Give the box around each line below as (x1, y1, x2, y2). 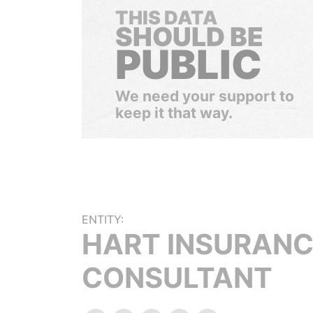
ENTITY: (82, 212, 124, 226)
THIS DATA (115, 6, 217, 29)
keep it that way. (115, 104, 233, 122)
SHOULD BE (115, 21, 263, 52)
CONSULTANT (82, 261, 272, 295)
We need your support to (115, 87, 294, 105)
